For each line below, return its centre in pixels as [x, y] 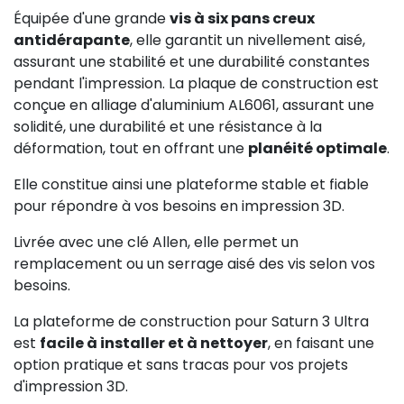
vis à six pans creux [242, 18]
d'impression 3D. [71, 386]
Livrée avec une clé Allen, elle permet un [156, 242]
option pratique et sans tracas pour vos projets [181, 364]
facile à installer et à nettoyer [154, 343]
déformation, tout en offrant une [131, 148]
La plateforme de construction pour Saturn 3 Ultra [191, 321]
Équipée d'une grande [92, 18]
